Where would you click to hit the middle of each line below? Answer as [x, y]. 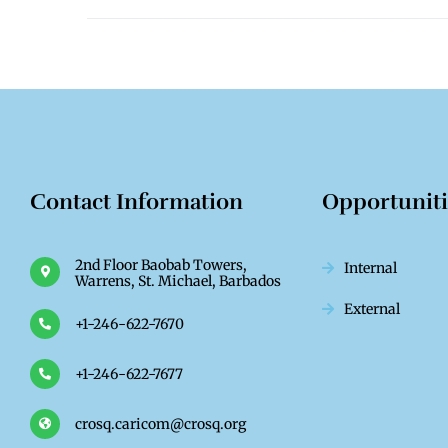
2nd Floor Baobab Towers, [161, 265]
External [372, 309]
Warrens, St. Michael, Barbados [178, 281]
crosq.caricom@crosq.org [160, 424]
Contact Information [136, 202]
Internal [371, 268]
